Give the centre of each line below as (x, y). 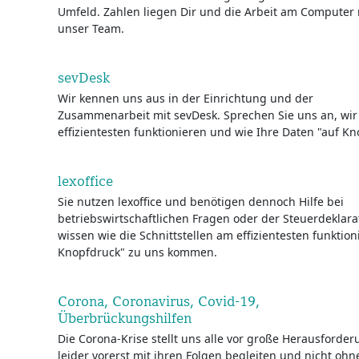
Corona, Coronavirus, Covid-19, (159, 301)
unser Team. (91, 28)
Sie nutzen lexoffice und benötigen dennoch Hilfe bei (201, 202)
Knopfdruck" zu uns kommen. (137, 252)
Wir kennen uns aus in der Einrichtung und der (186, 98)
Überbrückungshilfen (125, 318)
